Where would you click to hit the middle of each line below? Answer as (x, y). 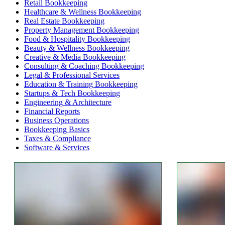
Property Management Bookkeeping (82, 30)
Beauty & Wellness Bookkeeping (77, 48)
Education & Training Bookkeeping (81, 84)
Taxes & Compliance (58, 139)
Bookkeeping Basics (57, 130)
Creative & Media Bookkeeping (75, 57)
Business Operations (57, 121)
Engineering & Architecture (68, 102)
